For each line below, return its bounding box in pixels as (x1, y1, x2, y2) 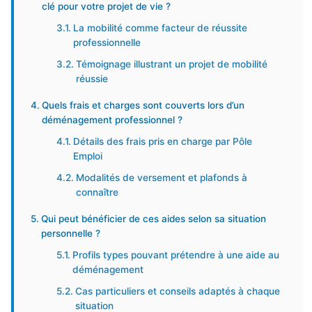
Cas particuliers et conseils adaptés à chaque (75, 286, 281, 297)
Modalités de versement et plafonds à (76, 172, 248, 183)
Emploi (73, 150, 103, 162)
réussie (76, 73, 109, 84)
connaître (76, 187, 119, 198)
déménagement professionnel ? (41, 114, 182, 125)
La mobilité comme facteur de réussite (73, 22, 248, 33)
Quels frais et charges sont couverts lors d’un (41, 100, 244, 111)
